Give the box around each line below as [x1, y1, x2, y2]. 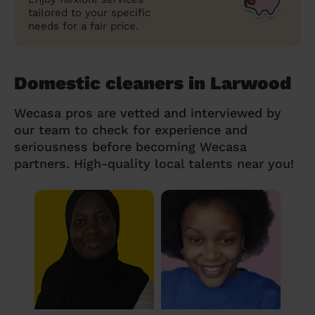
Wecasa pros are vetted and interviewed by [14, 105, 281, 120]
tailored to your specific [28, 6, 150, 19]
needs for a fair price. [28, 19, 139, 32]
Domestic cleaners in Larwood [14, 72, 291, 94]
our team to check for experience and [14, 122, 247, 137]
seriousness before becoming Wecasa [14, 139, 247, 154]
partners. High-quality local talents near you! [14, 155, 294, 171]
